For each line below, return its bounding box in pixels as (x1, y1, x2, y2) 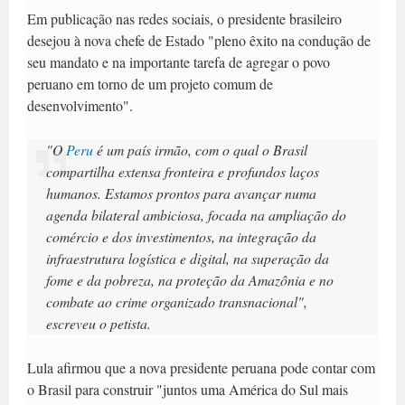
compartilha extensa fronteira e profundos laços (45, 161, 319, 181)
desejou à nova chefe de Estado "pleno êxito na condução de (27, 30, 371, 50)
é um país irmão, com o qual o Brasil (92, 139, 307, 159)
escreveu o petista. (45, 313, 151, 333)
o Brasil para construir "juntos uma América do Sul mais (27, 379, 348, 399)
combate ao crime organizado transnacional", (45, 291, 307, 311)
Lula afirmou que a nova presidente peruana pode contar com (27, 357, 375, 377)
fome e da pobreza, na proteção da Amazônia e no (45, 269, 334, 289)
